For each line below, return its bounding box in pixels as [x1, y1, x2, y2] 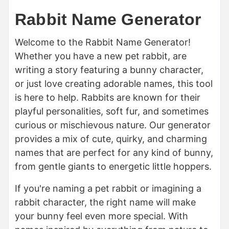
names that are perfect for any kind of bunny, [15, 147, 213, 158]
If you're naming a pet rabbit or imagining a [15, 183, 201, 194]
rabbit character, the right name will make [15, 197, 196, 208]
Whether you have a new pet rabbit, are [15, 51, 187, 62]
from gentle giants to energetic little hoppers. [15, 161, 212, 172]
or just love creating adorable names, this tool [15, 78, 213, 89]
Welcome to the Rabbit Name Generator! [15, 37, 191, 48]
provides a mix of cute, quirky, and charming [15, 133, 207, 145]
